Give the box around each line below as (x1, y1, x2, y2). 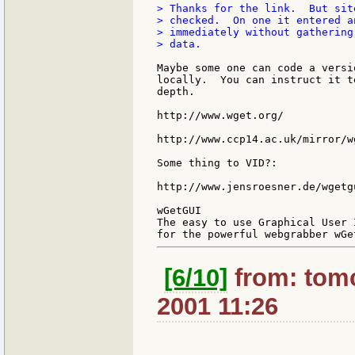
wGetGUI (157, 204, 201, 216)
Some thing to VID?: (157, 156, 277, 169)
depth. (157, 85, 195, 97)
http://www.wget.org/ (157, 109, 284, 121)
